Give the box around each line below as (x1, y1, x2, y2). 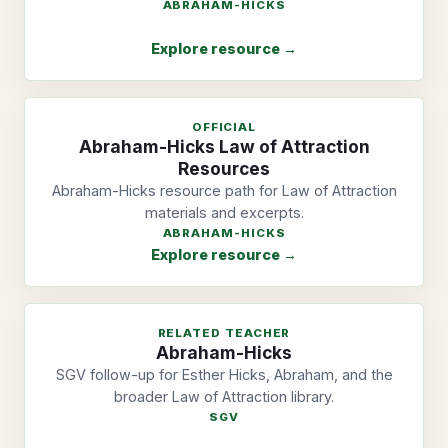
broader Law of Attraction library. (114, 388, 334, 406)
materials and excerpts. (144, 204, 304, 222)
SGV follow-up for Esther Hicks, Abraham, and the (55, 366, 393, 384)
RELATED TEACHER (157, 326, 291, 341)
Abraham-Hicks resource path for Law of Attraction (51, 182, 397, 200)
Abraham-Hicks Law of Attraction (78, 136, 370, 158)
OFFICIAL (191, 120, 257, 135)
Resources (178, 158, 270, 180)
